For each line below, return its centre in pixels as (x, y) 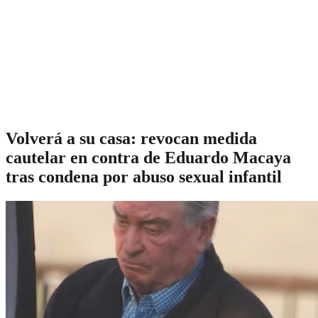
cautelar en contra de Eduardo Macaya (148, 157)
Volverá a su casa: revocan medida (131, 138)
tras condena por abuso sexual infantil (144, 176)
